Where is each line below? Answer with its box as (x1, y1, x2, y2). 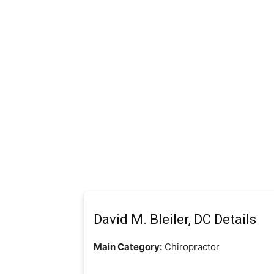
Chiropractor (162, 240, 220, 253)
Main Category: (94, 240, 162, 253)
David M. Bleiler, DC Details (94, 211, 256, 227)
